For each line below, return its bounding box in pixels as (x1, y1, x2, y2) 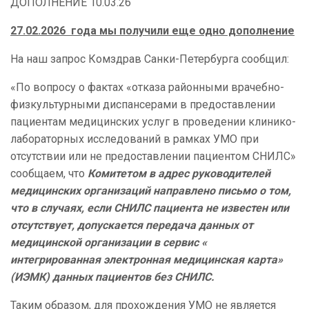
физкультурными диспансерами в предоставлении (10, 98, 275, 112)
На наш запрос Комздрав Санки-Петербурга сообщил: (10, 52, 289, 66)
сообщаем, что (10, 167, 88, 181)
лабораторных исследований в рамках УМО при (10, 132, 259, 146)
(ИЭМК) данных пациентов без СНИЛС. (10, 270, 215, 284)
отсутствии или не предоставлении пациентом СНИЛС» (10, 150, 296, 163)
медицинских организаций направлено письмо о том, (10, 184, 291, 198)
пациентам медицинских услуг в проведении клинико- (10, 115, 296, 129)
